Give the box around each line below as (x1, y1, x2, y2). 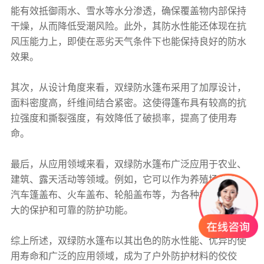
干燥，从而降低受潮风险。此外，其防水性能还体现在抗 (10, 21, 246, 31)
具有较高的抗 (189, 97, 246, 108)
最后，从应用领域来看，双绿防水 (10, 159, 152, 169)
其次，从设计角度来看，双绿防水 (10, 82, 152, 93)
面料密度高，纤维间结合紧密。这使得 (10, 97, 171, 108)
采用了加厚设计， (170, 82, 246, 93)
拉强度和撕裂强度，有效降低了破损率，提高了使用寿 (10, 113, 237, 123)
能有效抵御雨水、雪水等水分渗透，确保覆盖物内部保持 (10, 5, 246, 16)
